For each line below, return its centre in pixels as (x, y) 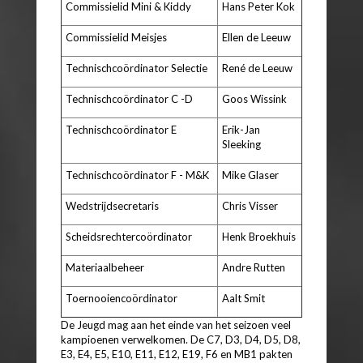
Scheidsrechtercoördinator (129, 236)
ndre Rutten (257, 267)
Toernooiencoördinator (122, 298)
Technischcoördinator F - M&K (137, 175)
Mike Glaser (250, 175)
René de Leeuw (257, 68)
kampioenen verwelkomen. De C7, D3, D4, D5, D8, (181, 339)
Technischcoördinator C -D (129, 98)
